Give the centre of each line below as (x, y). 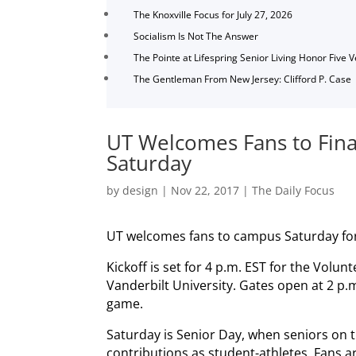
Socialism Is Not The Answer (196, 37)
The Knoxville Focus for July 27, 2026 (213, 15)
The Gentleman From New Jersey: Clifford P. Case (243, 79)
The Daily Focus (294, 190)
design (141, 190)
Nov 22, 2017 (205, 190)
